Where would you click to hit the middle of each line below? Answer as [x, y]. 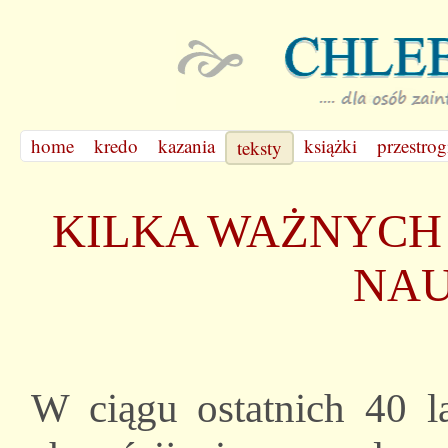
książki [330, 145]
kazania [186, 145]
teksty [259, 147]
